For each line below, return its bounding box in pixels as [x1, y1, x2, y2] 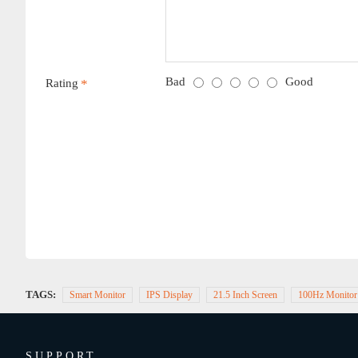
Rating [46, 76, 78, 89]
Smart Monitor [70, 288, 125, 300]
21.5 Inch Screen [213, 288, 277, 300]
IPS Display [146, 288, 193, 300]
